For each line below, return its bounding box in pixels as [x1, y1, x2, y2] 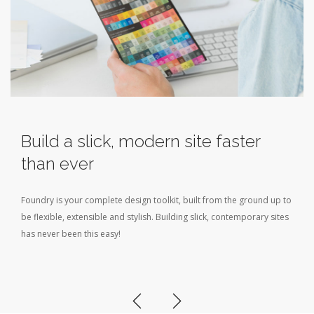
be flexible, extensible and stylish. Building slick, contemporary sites [21, 211, 289, 224]
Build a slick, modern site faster [21, 131, 260, 152]
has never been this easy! [21, 228, 121, 240]
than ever [21, 153, 94, 175]
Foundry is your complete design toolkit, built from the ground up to [21, 194, 292, 207]
